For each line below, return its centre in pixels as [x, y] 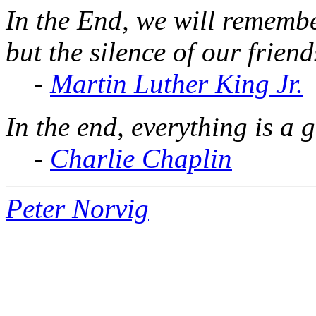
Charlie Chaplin [141, 158]
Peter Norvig [77, 208]
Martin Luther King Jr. [177, 83]
